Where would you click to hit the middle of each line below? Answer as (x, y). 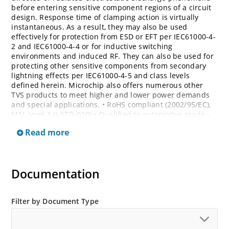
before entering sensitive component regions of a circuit (111, 7)
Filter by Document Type (55, 201)
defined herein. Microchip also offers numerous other (107, 85)
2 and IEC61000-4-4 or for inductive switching (92, 46)
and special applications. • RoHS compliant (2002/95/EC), (111, 104)
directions (29, 143)
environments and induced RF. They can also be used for (112, 56)
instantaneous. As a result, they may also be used (99, 27)
